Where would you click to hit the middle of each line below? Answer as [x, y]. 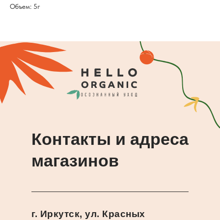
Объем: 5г [25, 7]
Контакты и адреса [110, 139]
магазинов [75, 161]
